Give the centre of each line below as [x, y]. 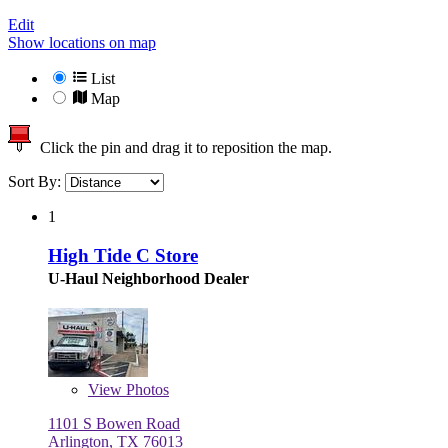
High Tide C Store [123, 255]
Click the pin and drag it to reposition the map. [182, 148]
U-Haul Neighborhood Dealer [148, 278]
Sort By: [36, 182]
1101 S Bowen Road [114, 423]
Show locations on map [82, 43]
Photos [145, 389]
